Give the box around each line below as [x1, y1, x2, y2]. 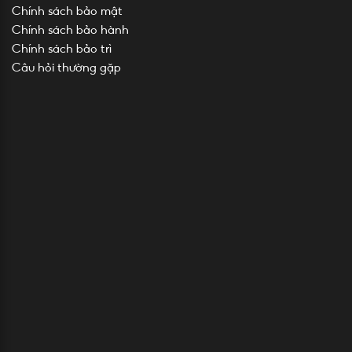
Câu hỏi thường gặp [12, 62, 121, 73]
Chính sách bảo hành [12, 24, 129, 35]
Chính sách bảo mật [12, 5, 123, 16]
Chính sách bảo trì [12, 43, 112, 54]
